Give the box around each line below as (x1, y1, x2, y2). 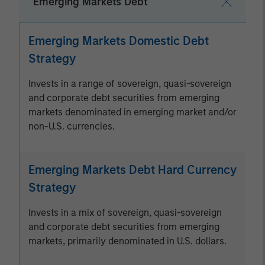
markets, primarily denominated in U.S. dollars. (28, 235, 227, 247)
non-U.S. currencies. (28, 121, 115, 132)
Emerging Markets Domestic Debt (28, 34, 209, 48)
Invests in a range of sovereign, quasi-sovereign (28, 78, 231, 89)
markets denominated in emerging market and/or (28, 106, 237, 118)
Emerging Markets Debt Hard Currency (28, 163, 237, 177)
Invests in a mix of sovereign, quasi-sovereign (28, 207, 222, 218)
